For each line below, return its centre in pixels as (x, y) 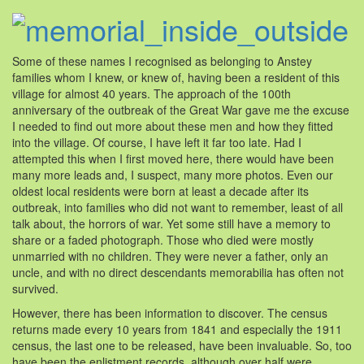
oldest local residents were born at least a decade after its (160, 191)
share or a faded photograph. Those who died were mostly (163, 240)
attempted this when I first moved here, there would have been (173, 159)
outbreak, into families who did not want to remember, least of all (178, 208)
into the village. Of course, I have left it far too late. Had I (157, 143)
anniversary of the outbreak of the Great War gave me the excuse (181, 110)
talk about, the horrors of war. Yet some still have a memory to (171, 224)
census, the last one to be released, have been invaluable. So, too (182, 346)
